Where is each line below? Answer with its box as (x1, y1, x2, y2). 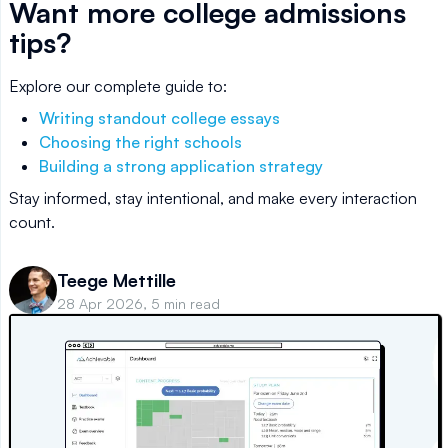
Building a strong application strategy (39, 156, 323, 176)
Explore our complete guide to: (9, 76, 227, 96)
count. (9, 212, 55, 232)
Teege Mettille (57, 268, 176, 291)
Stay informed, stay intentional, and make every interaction (9, 188, 417, 208)
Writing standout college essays (39, 108, 280, 128)
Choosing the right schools (39, 132, 242, 152)
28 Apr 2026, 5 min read (57, 294, 220, 312)
